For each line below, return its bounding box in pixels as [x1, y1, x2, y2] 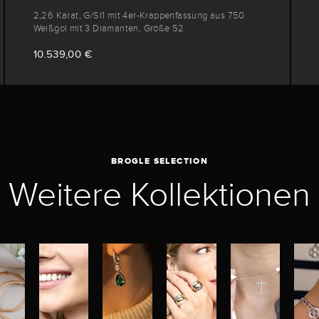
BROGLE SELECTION [110, 156, 209, 167]
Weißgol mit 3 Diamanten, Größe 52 [33, 23, 184, 34]
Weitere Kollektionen [9, 176, 310, 214]
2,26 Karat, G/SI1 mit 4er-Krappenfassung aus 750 [33, 11, 245, 21]
